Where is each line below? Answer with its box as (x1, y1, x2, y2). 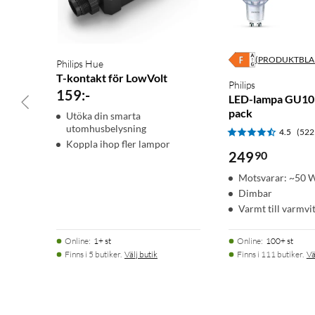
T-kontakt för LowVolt (56, 71, 167, 85)
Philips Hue (56, 58, 103, 70)
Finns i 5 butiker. (65, 249, 122, 260)
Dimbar (238, 187, 272, 200)
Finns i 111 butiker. (236, 249, 304, 260)
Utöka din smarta (66, 110, 141, 122)
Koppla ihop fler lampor (66, 138, 170, 150)
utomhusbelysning (66, 122, 146, 135)
